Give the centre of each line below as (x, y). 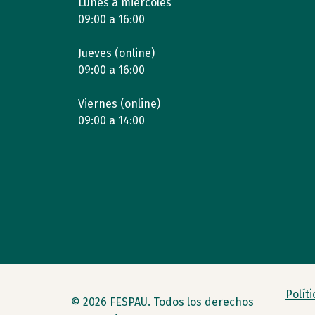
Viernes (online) (119, 104)
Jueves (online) (116, 53)
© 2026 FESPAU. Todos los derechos (162, 302)
